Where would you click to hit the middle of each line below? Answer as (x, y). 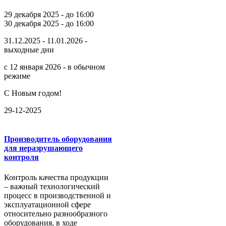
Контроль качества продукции (56, 177)
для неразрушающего (43, 148)
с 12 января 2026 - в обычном (54, 67)
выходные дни (29, 50)
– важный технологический (52, 186)
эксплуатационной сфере (47, 204)
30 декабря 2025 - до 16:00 (49, 24)
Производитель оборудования (58, 139)
